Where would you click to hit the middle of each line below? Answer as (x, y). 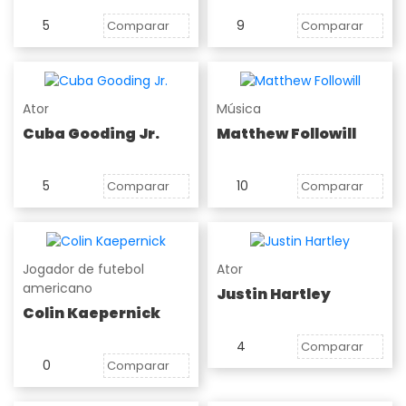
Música (239, 109)
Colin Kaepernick (92, 313)
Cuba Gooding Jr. (91, 134)
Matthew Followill (286, 134)
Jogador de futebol (83, 269)
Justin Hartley (274, 294)
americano (58, 288)
